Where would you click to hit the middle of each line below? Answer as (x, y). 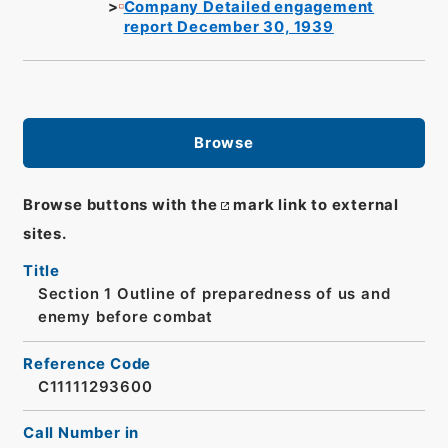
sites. (44, 234)
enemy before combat (125, 317)
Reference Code (87, 363)
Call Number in (81, 433)
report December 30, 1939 (228, 26)
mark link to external (316, 205)
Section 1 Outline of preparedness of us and (214, 294)
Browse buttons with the (120, 205)
